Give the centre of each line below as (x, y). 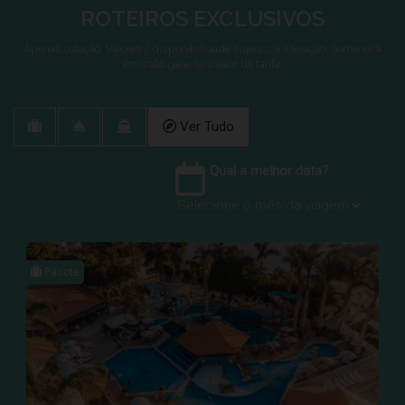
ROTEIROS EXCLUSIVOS (202, 19)
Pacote (61, 273)
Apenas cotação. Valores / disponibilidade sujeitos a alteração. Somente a (202, 49)
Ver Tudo (207, 127)
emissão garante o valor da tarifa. (202, 64)
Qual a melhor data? (269, 171)
